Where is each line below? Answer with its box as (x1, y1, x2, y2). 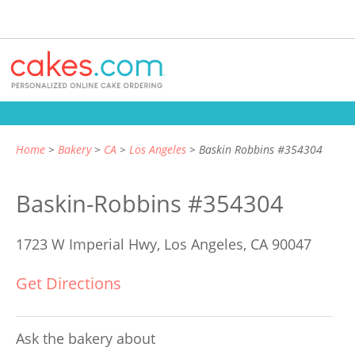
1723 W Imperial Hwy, (16, 235, 164, 254)
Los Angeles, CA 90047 (164, 235, 311, 254)
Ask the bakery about (16, 329, 155, 348)
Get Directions (16, 273, 121, 294)
